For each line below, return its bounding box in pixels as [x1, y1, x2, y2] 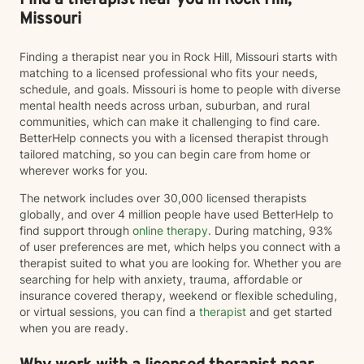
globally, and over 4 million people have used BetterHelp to [19, 207, 333, 221]
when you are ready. [19, 321, 128, 335]
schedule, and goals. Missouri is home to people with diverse [19, 82, 340, 96]
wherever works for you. [19, 163, 151, 177]
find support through [19, 223, 132, 237]
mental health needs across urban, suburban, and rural [19, 98, 310, 112]
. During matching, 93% [208, 223, 332, 237]
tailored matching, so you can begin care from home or [19, 147, 310, 161]
